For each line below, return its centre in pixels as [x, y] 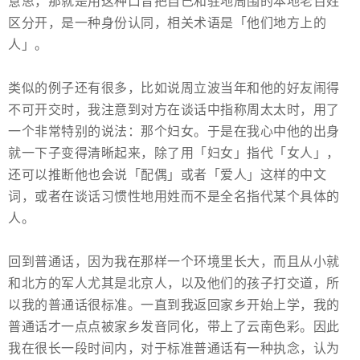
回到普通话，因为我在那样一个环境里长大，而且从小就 [174, 262]
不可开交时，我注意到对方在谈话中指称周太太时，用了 [174, 110]
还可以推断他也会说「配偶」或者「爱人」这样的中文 [167, 175]
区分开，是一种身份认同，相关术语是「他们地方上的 [167, 23]
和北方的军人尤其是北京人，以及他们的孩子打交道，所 [174, 284]
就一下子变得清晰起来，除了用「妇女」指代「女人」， [174, 153]
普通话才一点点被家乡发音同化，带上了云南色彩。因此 [174, 327]
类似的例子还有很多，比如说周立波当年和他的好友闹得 [174, 88]
